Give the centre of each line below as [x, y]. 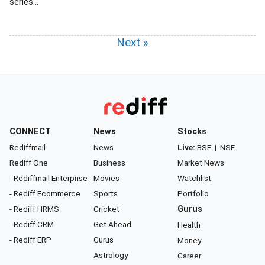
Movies [106, 178]
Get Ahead [112, 224]
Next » [132, 43]
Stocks [192, 132]
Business [109, 163]
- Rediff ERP [30, 240]
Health [189, 225]
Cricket [106, 209]
